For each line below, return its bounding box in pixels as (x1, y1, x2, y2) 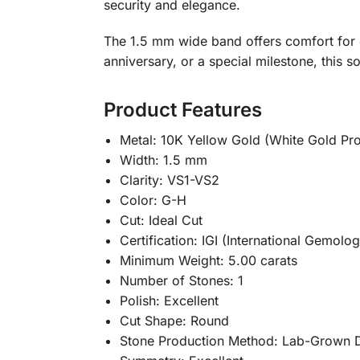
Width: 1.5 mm (119, 151, 207, 168)
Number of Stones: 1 (119, 272, 243, 288)
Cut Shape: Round (119, 312, 229, 329)
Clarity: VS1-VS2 (119, 171, 219, 188)
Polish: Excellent (119, 292, 219, 309)
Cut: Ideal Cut (119, 211, 202, 228)
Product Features (103, 97, 262, 121)
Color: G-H (119, 191, 186, 208)
